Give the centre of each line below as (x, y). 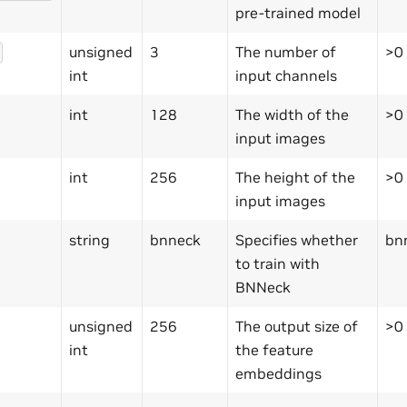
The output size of (297, 327)
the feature (274, 350)
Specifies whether (297, 240)
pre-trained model (298, 13)
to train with (278, 264)
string (89, 240)
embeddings (278, 374)
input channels (286, 76)
